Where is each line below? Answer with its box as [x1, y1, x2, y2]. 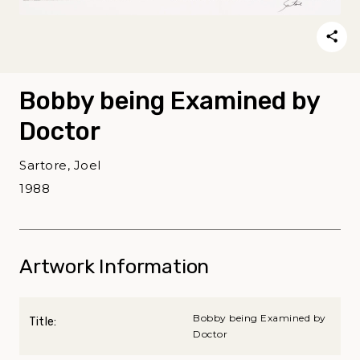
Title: [29, 314, 57, 329]
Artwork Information [19, 254, 210, 278]
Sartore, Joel [19, 157, 101, 173]
